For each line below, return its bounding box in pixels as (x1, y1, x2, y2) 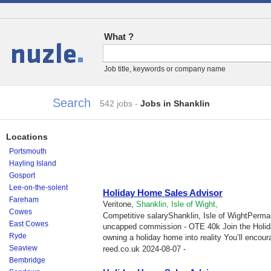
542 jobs (100, 99, 132, 108)
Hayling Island (9, 159, 56, 168)
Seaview (9, 244, 38, 252)
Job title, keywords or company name (104, 65, 226, 73)
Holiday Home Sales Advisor (103, 188, 223, 198)
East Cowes (9, 220, 48, 228)
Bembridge (9, 256, 45, 264)
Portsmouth (9, 147, 47, 155)
